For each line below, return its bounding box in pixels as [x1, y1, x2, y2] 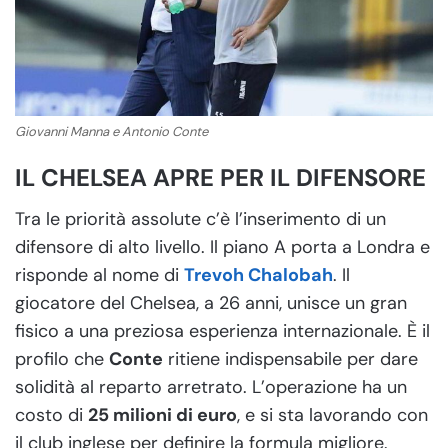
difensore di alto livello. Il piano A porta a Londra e [15, 235, 430, 260]
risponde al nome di [15, 263, 184, 288]
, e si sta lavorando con [237, 403, 428, 428]
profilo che [15, 347, 109, 372]
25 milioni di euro [88, 403, 237, 428]
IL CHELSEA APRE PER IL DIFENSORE [15, 162, 426, 194]
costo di [15, 403, 88, 428]
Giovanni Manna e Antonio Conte [15, 123, 208, 141]
